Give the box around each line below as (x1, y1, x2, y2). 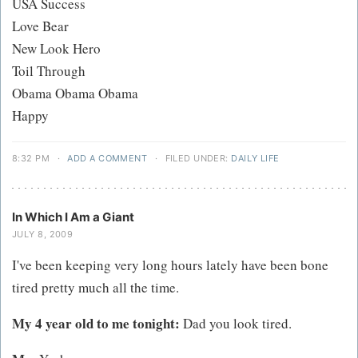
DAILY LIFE (231, 153, 280, 165)
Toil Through (12, 62, 86, 81)
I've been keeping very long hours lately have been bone (12, 256, 328, 275)
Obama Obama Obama (12, 84, 138, 103)
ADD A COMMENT (67, 153, 148, 165)
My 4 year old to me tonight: (12, 313, 180, 334)
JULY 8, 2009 (12, 229, 74, 241)
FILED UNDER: (162, 153, 232, 165)
